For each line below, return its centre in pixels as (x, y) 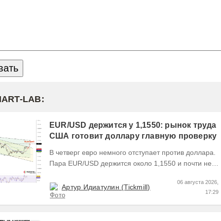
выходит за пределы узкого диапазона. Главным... (195, 174)
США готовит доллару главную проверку (133, 136)
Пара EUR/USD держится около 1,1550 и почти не (130, 163)
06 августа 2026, (198, 182)
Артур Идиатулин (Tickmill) (106, 187)
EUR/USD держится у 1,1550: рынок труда (133, 125)
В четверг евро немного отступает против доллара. (132, 152)
